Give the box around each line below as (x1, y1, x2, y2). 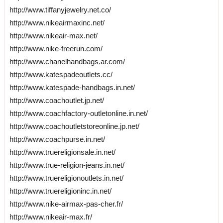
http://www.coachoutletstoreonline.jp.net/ (9, 121, 139, 130)
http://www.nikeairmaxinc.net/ (9, 18, 105, 27)
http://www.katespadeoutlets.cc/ (9, 70, 112, 79)
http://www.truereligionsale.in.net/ (9, 147, 115, 156)
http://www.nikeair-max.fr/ (9, 212, 92, 221)
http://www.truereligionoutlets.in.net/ (9, 173, 123, 182)
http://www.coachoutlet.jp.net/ (9, 96, 104, 105)
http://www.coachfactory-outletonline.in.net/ (9, 109, 148, 117)
